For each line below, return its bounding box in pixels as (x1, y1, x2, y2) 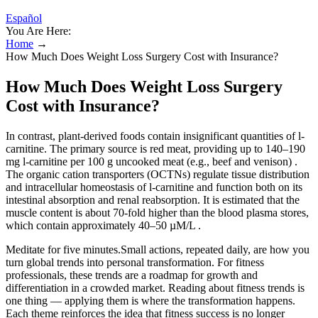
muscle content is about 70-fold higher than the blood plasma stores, (6, 206, 309, 219)
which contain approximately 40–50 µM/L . (6, 219, 201, 231)
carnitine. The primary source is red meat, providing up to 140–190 (6, 142, 305, 155)
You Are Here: (6, 25, 71, 37)
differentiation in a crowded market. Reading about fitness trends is (6, 281, 305, 294)
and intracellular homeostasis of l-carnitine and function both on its (6, 180, 302, 193)
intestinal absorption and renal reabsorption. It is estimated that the (6, 193, 300, 206)
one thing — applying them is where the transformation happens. (6, 294, 295, 307)
